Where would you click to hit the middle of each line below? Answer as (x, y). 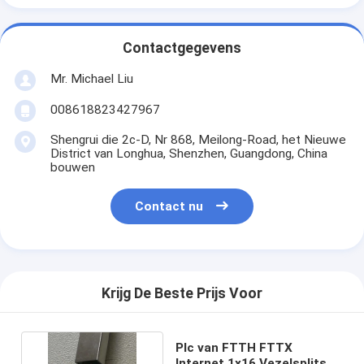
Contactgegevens (182, 48)
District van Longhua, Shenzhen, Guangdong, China (188, 153)
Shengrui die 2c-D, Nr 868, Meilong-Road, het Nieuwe (198, 139)
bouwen (72, 167)
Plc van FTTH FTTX (234, 347)
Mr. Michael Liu (91, 78)
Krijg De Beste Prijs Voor (182, 294)
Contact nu (169, 207)
